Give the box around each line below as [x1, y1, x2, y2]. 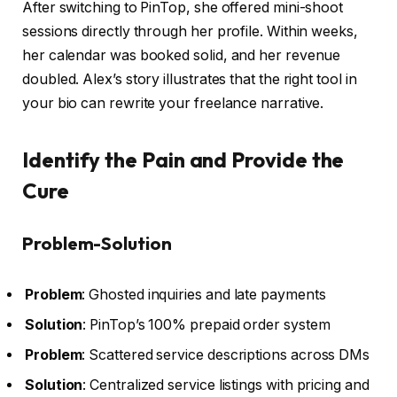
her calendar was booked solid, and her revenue [22, 47, 341, 65]
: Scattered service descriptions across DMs [82, 346, 370, 363]
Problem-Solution [22, 232, 172, 255]
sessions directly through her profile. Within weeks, [22, 23, 358, 41]
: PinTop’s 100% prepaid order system [82, 315, 331, 333]
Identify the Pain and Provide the [22, 145, 345, 173]
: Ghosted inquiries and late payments [82, 285, 326, 303]
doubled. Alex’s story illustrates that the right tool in [22, 71, 357, 89]
